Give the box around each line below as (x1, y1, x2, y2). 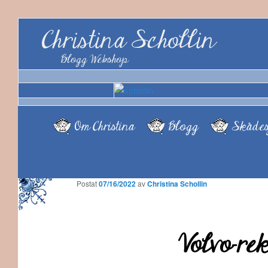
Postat (76, 178, 99, 189)
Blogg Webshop (60, 51, 128, 67)
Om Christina (74, 118, 135, 136)
